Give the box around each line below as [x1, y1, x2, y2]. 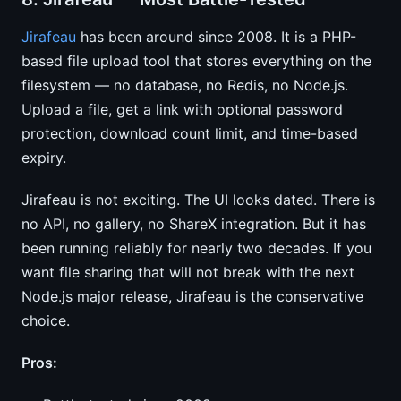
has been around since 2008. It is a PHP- [76, 28, 356, 46]
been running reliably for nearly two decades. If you [21, 239, 371, 257]
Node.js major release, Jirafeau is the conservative [21, 287, 363, 305]
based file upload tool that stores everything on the [21, 52, 371, 70]
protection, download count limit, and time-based [21, 124, 358, 142]
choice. [21, 311, 70, 329]
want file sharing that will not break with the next [21, 263, 354, 281]
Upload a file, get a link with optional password [21, 100, 343, 118]
